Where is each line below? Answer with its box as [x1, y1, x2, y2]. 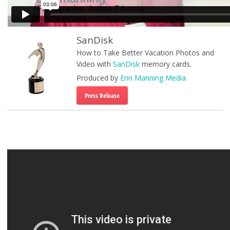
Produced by [76, 73, 120, 83]
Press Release [84, 91, 120, 100]
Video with [76, 59, 113, 69]
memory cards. [139, 59, 191, 69]
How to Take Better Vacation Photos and [76, 48, 214, 57]
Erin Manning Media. [120, 73, 187, 83]
